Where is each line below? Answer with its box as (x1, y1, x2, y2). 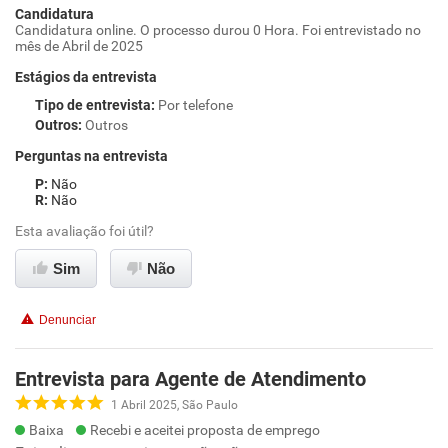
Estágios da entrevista (15, 69, 157, 85)
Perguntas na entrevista (15, 148, 168, 164)
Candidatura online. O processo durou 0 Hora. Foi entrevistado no (15, 22, 421, 38)
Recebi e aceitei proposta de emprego (90, 422, 320, 438)
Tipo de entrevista (35, 97, 151, 113)
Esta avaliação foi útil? (15, 223, 154, 239)
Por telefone (158, 97, 233, 113)
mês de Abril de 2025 (15, 38, 143, 54)
